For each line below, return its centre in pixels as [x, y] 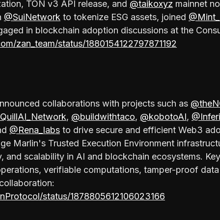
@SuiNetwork [32, 17]
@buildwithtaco [103, 116]
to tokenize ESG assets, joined [124, 17]
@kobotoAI [163, 116]
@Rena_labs [35, 130]
